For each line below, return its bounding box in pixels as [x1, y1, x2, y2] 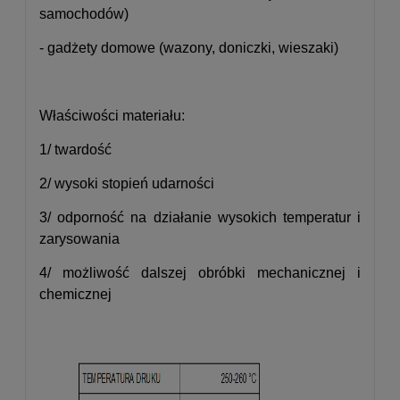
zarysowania [39, 231, 120, 246]
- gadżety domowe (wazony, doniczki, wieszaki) [39, 40, 338, 55]
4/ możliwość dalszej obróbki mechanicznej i [39, 265, 361, 280]
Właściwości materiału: [39, 108, 185, 123]
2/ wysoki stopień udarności [39, 176, 214, 191]
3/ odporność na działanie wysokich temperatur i [39, 210, 361, 225]
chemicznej [39, 287, 112, 302]
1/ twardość [39, 142, 112, 157]
